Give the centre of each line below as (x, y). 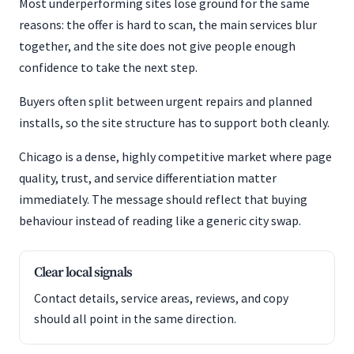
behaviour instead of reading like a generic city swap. (160, 220)
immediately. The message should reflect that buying (163, 199)
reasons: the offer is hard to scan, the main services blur (168, 24)
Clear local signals (83, 273)
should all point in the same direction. (135, 319)
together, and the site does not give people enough (157, 46)
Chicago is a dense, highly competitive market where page (175, 156)
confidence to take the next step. (108, 67)
